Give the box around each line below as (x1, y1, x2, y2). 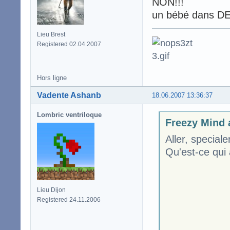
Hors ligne (37, 73, 67, 82)
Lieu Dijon (37, 186, 66, 194)
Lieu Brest (37, 30, 65, 38)
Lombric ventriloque (37, 110, 102, 119)
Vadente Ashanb (37, 90, 101, 100)
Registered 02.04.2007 (37, 40, 101, 48)
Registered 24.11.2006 (37, 196, 101, 203)
